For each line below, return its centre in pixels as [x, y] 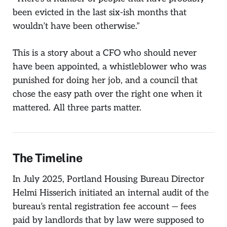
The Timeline [48, 158]
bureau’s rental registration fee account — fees [104, 207]
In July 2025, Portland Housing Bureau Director [108, 179]
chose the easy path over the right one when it [107, 94]
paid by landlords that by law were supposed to [108, 220]
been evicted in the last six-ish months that [100, 13]
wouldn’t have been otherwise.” [76, 26]
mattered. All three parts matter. [77, 108]
